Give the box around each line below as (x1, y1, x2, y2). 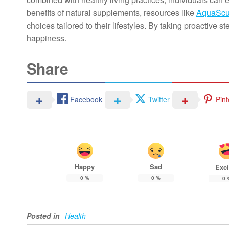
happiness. (27, 32, 66, 44)
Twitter (148, 94, 170, 105)
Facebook (70, 94, 102, 105)
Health (65, 211, 86, 221)
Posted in (27, 211, 60, 221)
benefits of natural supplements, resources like (27, 7, 196, 18)
